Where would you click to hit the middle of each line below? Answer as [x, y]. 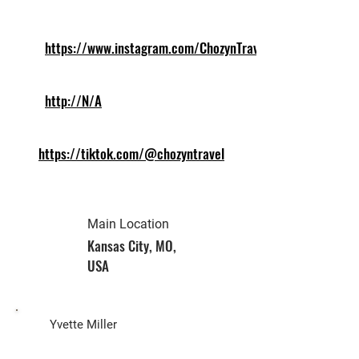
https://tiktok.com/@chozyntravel [131, 153]
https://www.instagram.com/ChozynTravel [157, 48]
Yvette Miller [83, 325]
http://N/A [73, 101]
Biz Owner [54, 294]
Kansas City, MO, [132, 246]
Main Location [128, 224]
